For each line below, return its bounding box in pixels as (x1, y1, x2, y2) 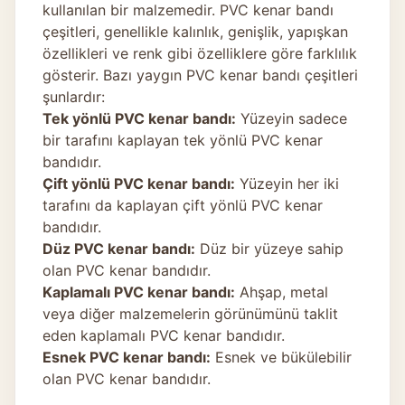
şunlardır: (42, 87, 105, 106)
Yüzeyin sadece (236, 108, 347, 127)
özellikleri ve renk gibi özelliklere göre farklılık (42, 43, 357, 62)
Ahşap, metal (235, 282, 328, 301)
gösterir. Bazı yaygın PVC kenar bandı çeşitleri (42, 65, 358, 84)
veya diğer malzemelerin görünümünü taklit (42, 304, 338, 323)
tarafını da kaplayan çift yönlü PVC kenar (42, 195, 323, 214)
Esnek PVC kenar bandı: (42, 347, 211, 366)
